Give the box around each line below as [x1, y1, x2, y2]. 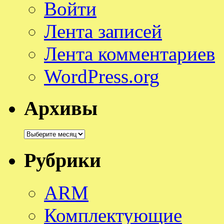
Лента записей [44, 20, 162, 42]
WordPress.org [44, 65, 159, 87]
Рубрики [24, 148, 101, 171]
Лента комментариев [44, 42, 215, 64]
